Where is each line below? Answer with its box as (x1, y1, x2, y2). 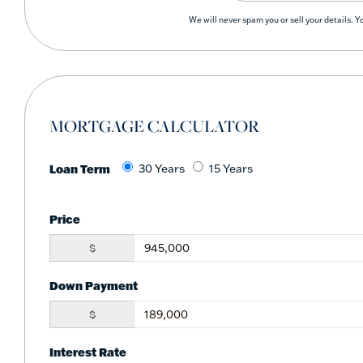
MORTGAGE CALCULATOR (49, 114, 259, 137)
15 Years (209, 160, 253, 176)
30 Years (139, 160, 185, 176)
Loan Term (49, 160, 110, 177)
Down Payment (49, 277, 138, 293)
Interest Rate (49, 344, 126, 360)
